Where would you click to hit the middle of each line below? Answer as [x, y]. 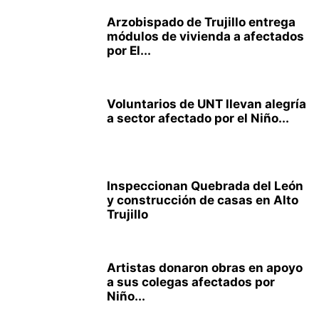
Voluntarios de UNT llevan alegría [206, 104]
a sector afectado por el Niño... [198, 118]
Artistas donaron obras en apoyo [205, 268]
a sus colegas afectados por [191, 282]
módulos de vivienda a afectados [205, 36]
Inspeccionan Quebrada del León [205, 186]
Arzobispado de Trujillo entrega [201, 22]
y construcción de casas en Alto [203, 200]
